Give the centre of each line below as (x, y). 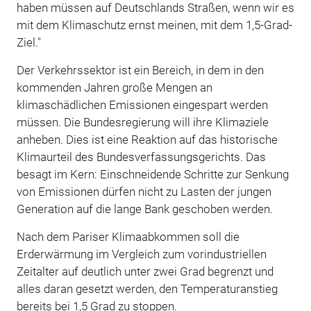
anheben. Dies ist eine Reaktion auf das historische (147, 139)
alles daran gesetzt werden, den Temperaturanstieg (147, 288)
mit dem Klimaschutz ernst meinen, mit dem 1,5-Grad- (154, 25)
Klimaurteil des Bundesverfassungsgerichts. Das (141, 157)
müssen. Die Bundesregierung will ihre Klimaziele (142, 122)
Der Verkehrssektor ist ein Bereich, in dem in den (140, 70)
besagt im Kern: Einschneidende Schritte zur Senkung (152, 174)
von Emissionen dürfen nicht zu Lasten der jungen (144, 191)
